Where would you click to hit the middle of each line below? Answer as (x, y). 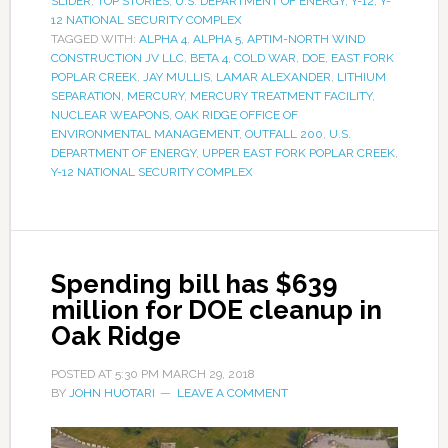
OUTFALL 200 (283, 133)
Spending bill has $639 (194, 283)
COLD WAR (264, 57)
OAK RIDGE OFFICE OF (236, 114)
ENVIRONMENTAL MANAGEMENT (144, 133)
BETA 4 (208, 57)
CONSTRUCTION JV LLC (117, 57)
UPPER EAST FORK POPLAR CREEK (298, 152)
